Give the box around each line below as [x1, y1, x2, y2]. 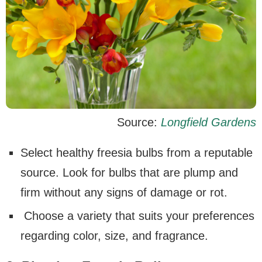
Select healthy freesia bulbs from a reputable [20, 146, 253, 159]
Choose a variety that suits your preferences [20, 209, 254, 222]
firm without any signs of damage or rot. [20, 185, 227, 199]
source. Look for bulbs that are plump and [20, 166, 238, 179]
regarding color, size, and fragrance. [20, 229, 208, 242]
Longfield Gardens [161, 115, 256, 129]
